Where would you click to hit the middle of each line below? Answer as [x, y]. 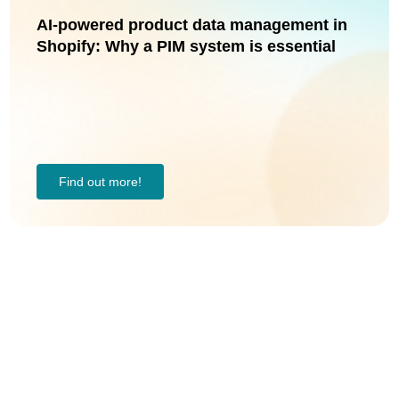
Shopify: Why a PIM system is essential [186, 46]
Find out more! [100, 182]
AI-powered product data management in [192, 25]
